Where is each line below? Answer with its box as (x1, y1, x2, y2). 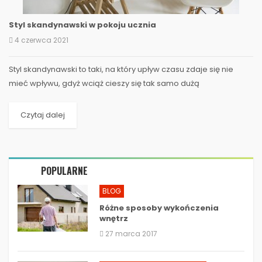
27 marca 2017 (105, 228, 157, 239)
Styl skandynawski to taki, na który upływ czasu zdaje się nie (9, 63, 233, 75)
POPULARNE (41, 163, 88, 178)
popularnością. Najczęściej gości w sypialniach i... (9, 91, 196, 103)
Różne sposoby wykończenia (99, 202, 219, 213)
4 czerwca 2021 (15, 35, 68, 45)
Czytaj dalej (20, 109, 65, 120)
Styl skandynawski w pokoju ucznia (9, 19, 156, 30)
